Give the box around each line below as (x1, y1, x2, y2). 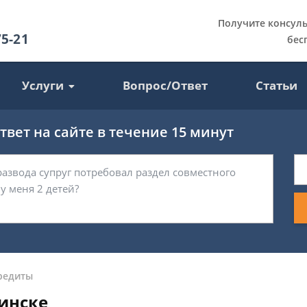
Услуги (22, 77, 64, 93)
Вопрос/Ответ (123, 77, 208, 93)
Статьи (256, 77, 298, 93)
